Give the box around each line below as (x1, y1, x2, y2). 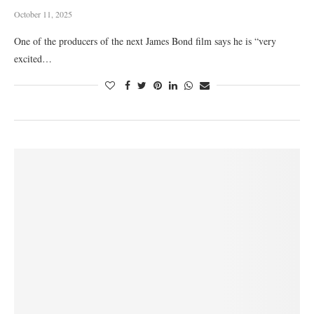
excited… (14, 52, 52, 65)
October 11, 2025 (14, 8, 72, 20)
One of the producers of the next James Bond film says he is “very (14, 34, 276, 48)
